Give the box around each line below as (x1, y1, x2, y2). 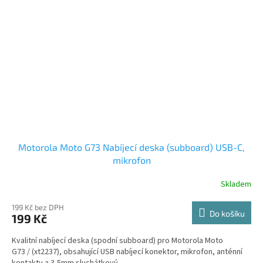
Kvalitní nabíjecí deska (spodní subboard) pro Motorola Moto (12, 235, 223, 247)
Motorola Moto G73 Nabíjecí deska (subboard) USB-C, (18, 141, 245, 153)
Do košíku (210, 208, 245, 219)
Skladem (221, 178, 251, 190)
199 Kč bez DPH (12, 203, 64, 213)
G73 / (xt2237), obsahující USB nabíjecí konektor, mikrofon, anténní (12, 246, 242, 258)
